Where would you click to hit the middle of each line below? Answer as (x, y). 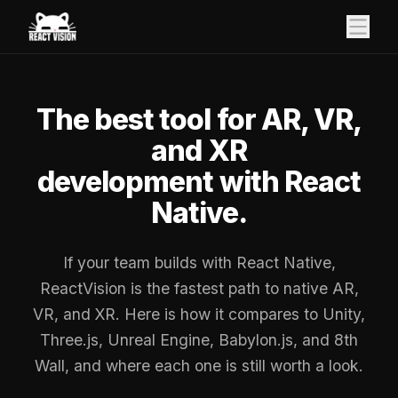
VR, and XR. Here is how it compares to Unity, (199, 314)
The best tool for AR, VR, (199, 120)
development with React (199, 182)
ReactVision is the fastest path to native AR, (199, 289)
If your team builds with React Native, (199, 263)
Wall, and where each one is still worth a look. (199, 366)
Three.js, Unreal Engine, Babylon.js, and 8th (199, 340)
